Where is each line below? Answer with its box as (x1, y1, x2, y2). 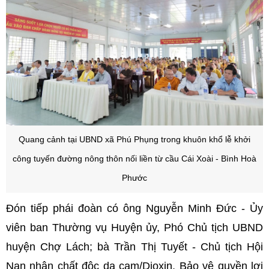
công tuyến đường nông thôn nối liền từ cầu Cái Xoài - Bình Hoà (13, 154, 256, 164)
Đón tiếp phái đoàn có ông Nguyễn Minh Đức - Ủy (6, 202, 263, 215)
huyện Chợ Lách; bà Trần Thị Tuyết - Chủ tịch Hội (6, 241, 263, 253)
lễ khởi (225, 135, 250, 145)
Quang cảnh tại (19, 135, 79, 145)
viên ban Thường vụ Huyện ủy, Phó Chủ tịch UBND (6, 222, 263, 234)
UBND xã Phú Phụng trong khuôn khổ (79, 135, 225, 145)
